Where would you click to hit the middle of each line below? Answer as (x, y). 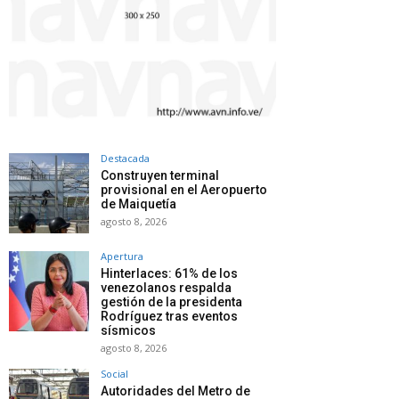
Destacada (125, 158)
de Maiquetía (138, 204)
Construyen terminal (160, 175)
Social (114, 373)
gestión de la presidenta (171, 301)
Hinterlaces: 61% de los (169, 273)
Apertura (122, 256)
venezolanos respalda (166, 287)
